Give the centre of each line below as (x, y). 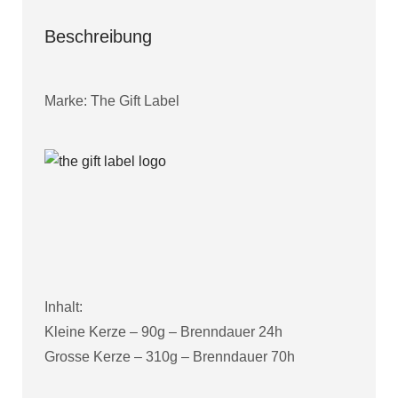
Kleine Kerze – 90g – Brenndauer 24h (163, 331)
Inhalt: (64, 306)
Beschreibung (98, 36)
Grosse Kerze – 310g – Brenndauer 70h (170, 356)
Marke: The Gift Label (112, 100)
